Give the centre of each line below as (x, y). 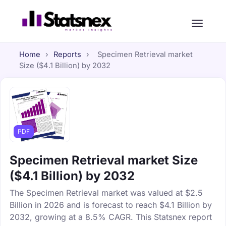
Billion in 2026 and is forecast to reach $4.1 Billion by (111, 205)
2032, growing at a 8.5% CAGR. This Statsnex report (111, 217)
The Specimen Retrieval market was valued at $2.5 (106, 192)
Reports (67, 54)
